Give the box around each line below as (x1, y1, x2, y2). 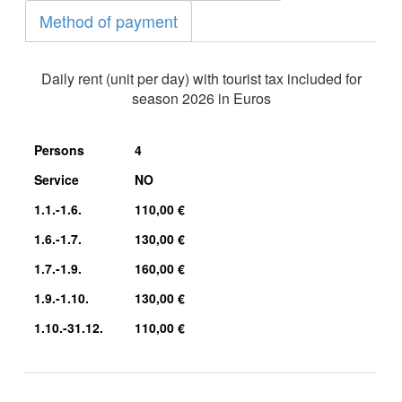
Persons (33, 140, 84, 159)
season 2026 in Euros (131, 87, 271, 109)
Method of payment (39, 8, 178, 32)
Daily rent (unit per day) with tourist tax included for (40, 67, 362, 89)
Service (33, 170, 79, 188)
